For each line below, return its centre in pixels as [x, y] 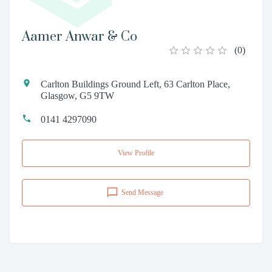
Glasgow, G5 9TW [77, 95]
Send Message [142, 192]
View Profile [136, 153]
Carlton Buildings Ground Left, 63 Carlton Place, [135, 84]
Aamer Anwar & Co [80, 36]
